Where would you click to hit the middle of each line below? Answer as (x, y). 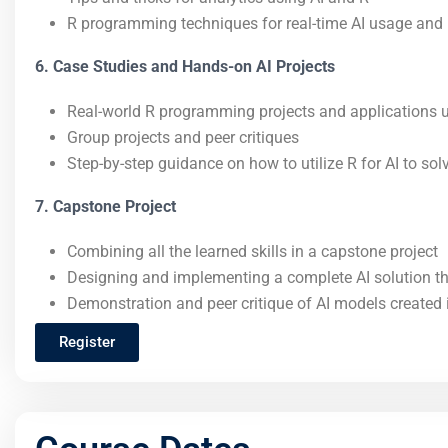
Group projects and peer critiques (183, 137)
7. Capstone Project (105, 206)
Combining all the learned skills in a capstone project (252, 251)
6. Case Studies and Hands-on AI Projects (185, 66)
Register (87, 342)
